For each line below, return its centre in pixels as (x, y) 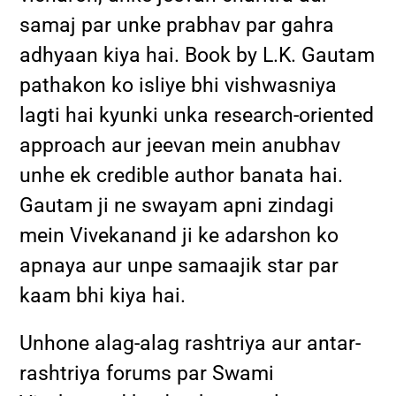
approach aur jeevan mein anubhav (180, 145)
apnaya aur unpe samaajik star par (179, 265)
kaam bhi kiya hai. (103, 295)
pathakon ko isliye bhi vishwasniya (179, 85)
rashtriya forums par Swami (147, 373)
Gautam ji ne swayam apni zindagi (177, 205)
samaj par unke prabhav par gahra (177, 25)
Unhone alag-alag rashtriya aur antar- (190, 343)
